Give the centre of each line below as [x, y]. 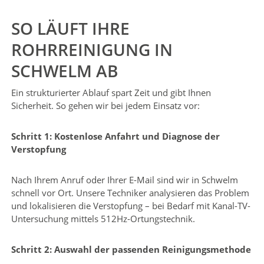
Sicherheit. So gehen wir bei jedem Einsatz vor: [105, 105]
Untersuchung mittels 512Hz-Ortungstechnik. [103, 218]
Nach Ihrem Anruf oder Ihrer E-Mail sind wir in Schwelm [124, 179]
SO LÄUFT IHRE [70, 28]
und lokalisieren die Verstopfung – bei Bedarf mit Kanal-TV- [131, 205]
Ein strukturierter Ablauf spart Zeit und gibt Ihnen [111, 92]
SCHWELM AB [64, 70]
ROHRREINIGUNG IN [92, 49]
